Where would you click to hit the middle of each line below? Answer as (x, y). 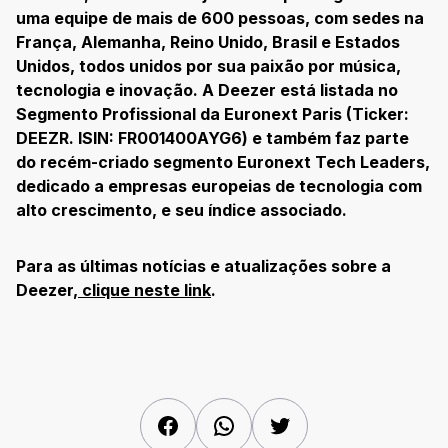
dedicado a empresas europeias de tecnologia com (219, 186)
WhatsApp (275, 423)
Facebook (217, 423)
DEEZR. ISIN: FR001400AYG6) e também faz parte (212, 138)
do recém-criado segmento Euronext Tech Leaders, (223, 162)
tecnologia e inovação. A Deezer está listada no (207, 90)
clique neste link (146, 290)
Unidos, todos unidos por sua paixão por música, (208, 66)
